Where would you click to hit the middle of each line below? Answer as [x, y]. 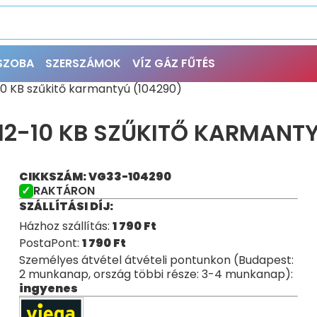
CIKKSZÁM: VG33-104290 [95, 177]
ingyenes [48, 288]
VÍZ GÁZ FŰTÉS [174, 63]
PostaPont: [50, 243]
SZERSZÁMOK [83, 63]
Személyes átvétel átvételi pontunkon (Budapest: [156, 260]
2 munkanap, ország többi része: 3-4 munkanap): [156, 274]
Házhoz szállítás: [65, 226]
